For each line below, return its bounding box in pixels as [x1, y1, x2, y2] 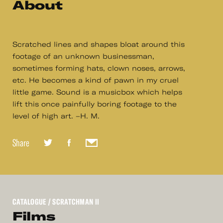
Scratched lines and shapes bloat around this [12, 40, 185, 49]
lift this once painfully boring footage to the [12, 100, 177, 109]
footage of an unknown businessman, [12, 52, 154, 61]
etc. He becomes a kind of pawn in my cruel [12, 76, 179, 85]
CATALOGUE [12, 197, 46, 207]
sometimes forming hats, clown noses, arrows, [12, 64, 185, 73]
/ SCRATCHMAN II [46, 197, 100, 207]
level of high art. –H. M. [12, 112, 100, 120]
